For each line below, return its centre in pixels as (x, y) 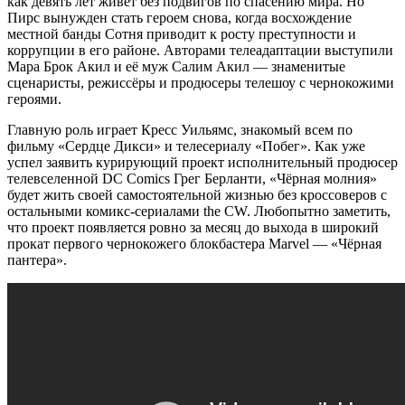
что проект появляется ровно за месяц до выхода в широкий (193, 227)
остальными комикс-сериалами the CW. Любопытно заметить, (199, 211)
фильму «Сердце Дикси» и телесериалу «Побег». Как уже (186, 146)
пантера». (37, 259)
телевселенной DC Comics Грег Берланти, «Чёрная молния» (192, 178)
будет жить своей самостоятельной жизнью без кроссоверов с (197, 194)
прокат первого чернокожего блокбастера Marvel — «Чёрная (194, 243)
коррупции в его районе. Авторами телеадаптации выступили (200, 50)
